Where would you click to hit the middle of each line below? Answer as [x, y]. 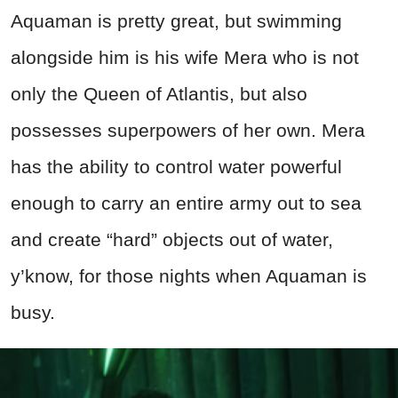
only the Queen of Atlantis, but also [159, 94]
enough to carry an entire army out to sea [186, 203]
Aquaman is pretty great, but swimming [176, 21]
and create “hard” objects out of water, [172, 240]
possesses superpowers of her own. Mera [188, 131]
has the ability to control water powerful [176, 167]
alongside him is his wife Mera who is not [185, 58]
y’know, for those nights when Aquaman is [189, 276]
